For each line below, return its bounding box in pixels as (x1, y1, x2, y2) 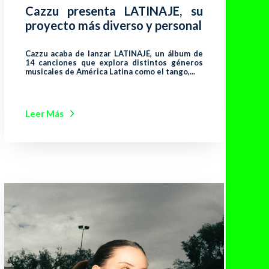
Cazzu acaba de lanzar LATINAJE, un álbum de (25, 49, 203, 59)
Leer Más (25, 108, 64, 119)
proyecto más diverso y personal (25, 18, 202, 33)
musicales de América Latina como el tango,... (25, 67, 195, 77)
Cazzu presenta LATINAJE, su (25, 4, 203, 19)
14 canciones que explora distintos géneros (25, 58, 203, 68)
